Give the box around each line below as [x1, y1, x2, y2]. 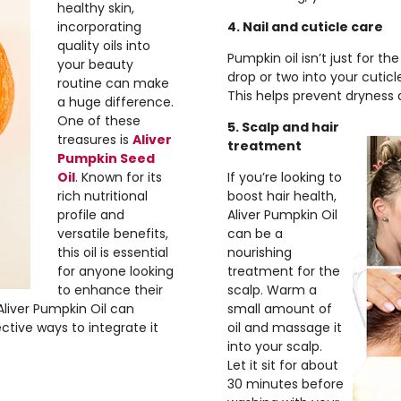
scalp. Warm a [227, 281, 317, 299]
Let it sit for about [227, 356, 338, 374]
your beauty [57, 55, 133, 73]
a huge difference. [57, 93, 174, 111]
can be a [227, 225, 283, 243]
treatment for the [227, 262, 340, 280]
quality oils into [57, 37, 150, 55]
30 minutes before [227, 375, 344, 393]
